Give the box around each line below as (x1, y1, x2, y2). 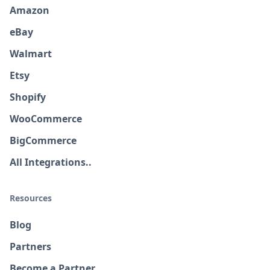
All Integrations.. (10, 155, 92, 169)
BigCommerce (10, 134, 77, 147)
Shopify (10, 90, 46, 104)
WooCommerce (10, 112, 82, 125)
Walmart (10, 47, 52, 60)
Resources (10, 192, 52, 204)
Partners (10, 240, 51, 253)
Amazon (10, 4, 49, 17)
